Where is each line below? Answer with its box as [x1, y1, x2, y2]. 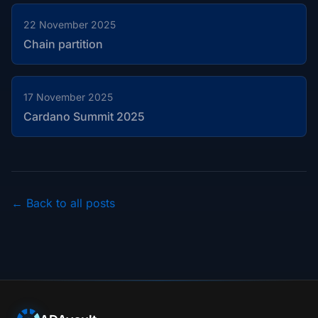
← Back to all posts [11, 196, 115, 210]
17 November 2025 [23, 91, 113, 103]
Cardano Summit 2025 [23, 109, 145, 124]
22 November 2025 [23, 18, 116, 31]
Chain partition [23, 37, 103, 51]
